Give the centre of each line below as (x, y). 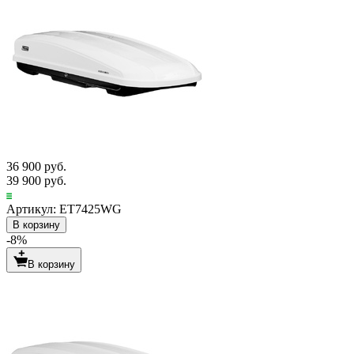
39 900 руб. (36, 181)
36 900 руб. (36, 167)
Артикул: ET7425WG (64, 209)
